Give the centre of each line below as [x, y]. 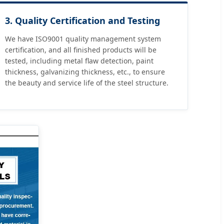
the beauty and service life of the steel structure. [87, 83]
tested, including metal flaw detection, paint [79, 61]
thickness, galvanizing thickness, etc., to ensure [85, 72]
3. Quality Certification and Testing [83, 21]
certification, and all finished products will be [81, 50]
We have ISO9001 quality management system [83, 39]
